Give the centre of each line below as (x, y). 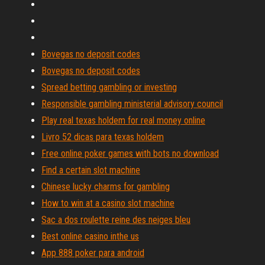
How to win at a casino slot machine (108, 203)
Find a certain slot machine (91, 170)
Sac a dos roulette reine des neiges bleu (116, 220)
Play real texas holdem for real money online (123, 120)
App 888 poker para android (93, 253)
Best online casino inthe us (90, 236)
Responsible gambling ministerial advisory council (132, 104)
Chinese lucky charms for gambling (106, 187)
